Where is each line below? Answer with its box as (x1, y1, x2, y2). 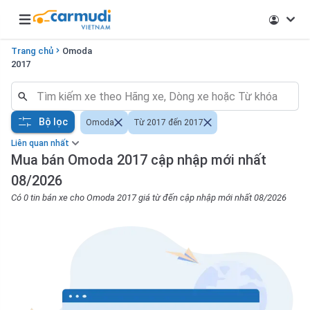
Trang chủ (11, 46, 53, 56)
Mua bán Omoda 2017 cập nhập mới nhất (11, 152, 266, 168)
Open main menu (16, 19, 95, 33)
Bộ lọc (39, 116, 68, 127)
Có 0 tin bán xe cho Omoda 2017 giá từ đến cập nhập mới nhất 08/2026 (11, 192, 286, 203)
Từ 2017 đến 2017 (134, 118, 203, 127)
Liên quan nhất (11, 138, 69, 148)
